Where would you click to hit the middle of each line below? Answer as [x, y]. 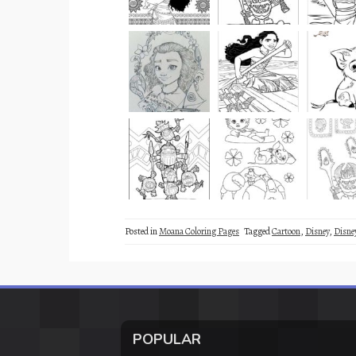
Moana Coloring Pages [199, 232]
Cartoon [286, 232]
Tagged [258, 232]
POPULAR [167, 340]
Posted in [142, 232]
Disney [317, 232]
